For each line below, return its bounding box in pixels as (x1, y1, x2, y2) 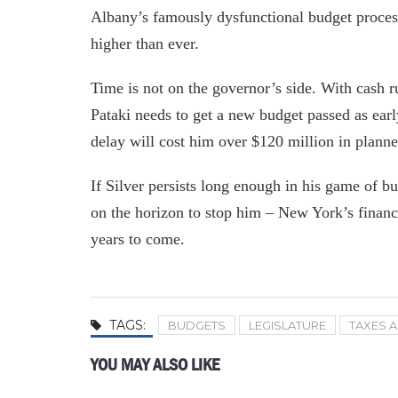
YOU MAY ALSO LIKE (91, 353, 219, 376)
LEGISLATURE (249, 317, 326, 332)
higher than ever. (91, 34, 199, 52)
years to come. (91, 229, 185, 248)
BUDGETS (168, 317, 226, 332)
